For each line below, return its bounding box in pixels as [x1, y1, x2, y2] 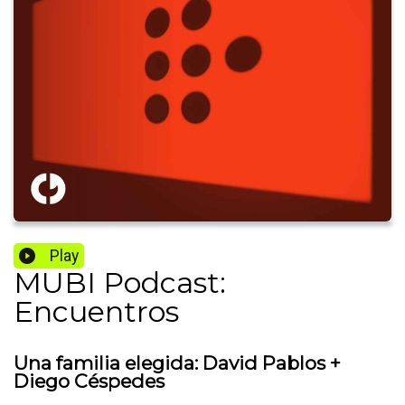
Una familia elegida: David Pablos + [14, 352, 341, 375]
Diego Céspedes [14, 370, 165, 393]
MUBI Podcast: [14, 265, 226, 301]
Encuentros [14, 294, 179, 330]
